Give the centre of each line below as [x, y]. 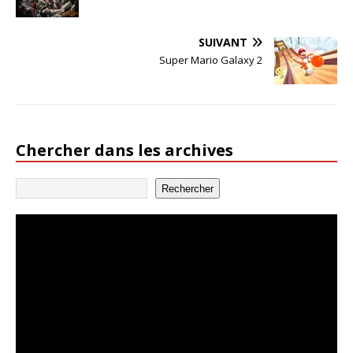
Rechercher [188, 188]
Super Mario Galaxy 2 [211, 60]
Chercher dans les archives [124, 150]
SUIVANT [223, 43]
